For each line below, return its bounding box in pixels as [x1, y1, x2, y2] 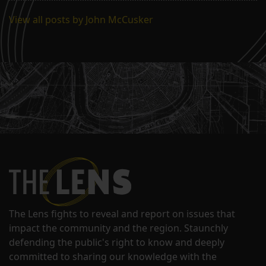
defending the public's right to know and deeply [9, 236, 224, 249]
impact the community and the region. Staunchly [9, 221, 228, 235]
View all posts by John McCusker [9, 13, 153, 27]
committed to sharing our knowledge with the [9, 250, 217, 264]
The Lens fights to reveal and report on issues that [9, 207, 235, 221]
